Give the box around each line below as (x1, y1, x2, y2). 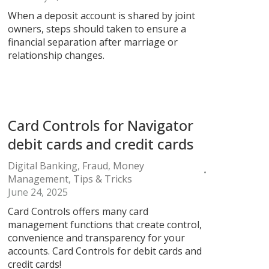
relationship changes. (8, 49, 104, 62)
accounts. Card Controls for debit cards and (8, 244, 202, 258)
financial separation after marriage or (8, 35, 178, 49)
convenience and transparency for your (8, 231, 185, 244)
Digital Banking (8, 159, 77, 172)
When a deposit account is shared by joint (8, 9, 195, 22)
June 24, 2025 (8, 186, 68, 199)
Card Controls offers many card (8, 205, 148, 218)
